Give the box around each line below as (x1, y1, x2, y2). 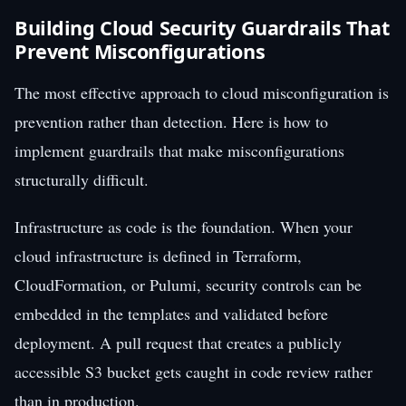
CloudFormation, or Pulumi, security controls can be (14, 273, 362, 295)
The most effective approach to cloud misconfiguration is (14, 81, 389, 103)
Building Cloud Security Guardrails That (14, 14, 390, 41)
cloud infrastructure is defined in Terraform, (14, 244, 302, 266)
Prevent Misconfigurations (14, 37, 266, 64)
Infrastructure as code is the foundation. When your (14, 215, 353, 237)
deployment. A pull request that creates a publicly (14, 331, 342, 353)
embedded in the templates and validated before (14, 302, 328, 324)
